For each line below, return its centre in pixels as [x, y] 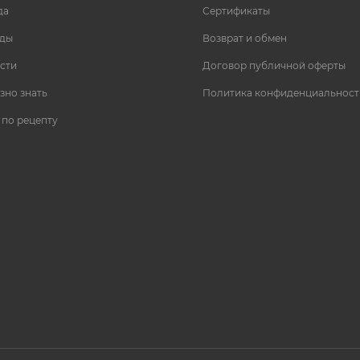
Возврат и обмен [245, 39]
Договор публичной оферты [274, 66]
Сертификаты [236, 11]
